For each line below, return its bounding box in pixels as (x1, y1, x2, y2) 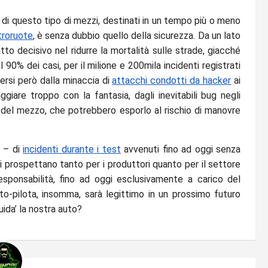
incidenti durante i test (23, 143, 121, 155)
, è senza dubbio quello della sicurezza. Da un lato (32, 29, 241, 41)
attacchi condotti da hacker (112, 74, 232, 86)
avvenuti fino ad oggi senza (120, 143, 241, 155)
